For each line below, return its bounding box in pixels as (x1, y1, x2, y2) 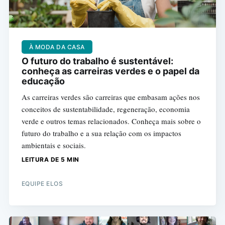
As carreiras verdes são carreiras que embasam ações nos (21, 91, 200, 102)
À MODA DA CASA (29, 43, 85, 51)
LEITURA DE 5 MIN (21, 155, 79, 163)
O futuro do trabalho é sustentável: (21, 55, 173, 66)
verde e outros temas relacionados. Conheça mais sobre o (21, 116, 201, 126)
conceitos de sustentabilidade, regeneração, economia (21, 103, 190, 114)
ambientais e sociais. (21, 140, 86, 150)
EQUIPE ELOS (21, 179, 63, 187)
